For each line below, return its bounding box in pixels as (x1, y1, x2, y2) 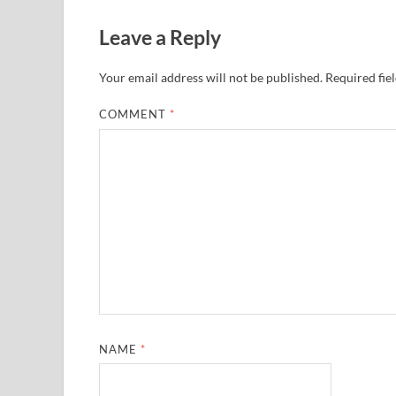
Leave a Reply (99, 24, 221, 49)
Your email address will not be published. (99, 70, 323, 86)
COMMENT (99, 107, 171, 122)
